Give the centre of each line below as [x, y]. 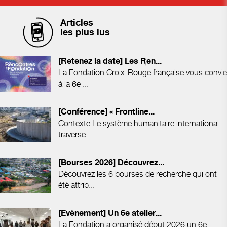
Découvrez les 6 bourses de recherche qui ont [138, 174]
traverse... [75, 134]
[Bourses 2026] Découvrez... [111, 163]
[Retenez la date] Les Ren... [110, 61]
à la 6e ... [73, 84]
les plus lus [85, 32]
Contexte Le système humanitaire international [139, 123]
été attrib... [77, 185]
